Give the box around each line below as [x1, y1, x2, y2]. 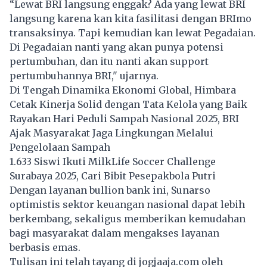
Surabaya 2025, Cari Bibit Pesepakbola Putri [10, 170, 216, 182]
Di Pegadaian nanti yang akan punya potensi [10, 41, 223, 54]
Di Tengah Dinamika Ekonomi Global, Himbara [10, 84, 236, 97]
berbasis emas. [10, 241, 80, 254]
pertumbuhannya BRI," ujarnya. [10, 70, 163, 82]
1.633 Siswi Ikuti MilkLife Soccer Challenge [10, 156, 216, 168]
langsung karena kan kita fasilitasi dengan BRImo [10, 13, 252, 25]
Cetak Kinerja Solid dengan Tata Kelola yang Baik [10, 98, 247, 111]
